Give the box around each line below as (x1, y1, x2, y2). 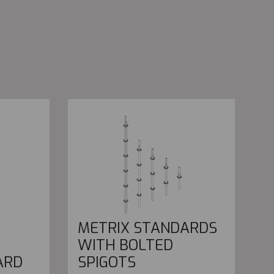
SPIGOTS (77, 253, 136, 273)
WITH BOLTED (77, 235, 173, 256)
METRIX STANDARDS (77, 218, 217, 239)
